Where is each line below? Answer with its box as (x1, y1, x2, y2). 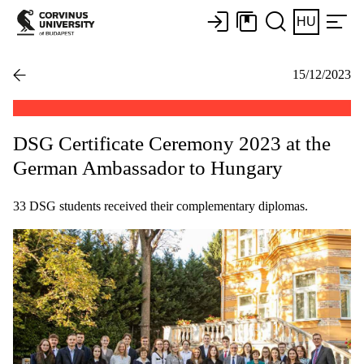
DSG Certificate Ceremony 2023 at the (13, 132, 331, 154)
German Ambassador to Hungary (13, 156, 283, 179)
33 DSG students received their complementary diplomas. (13, 198, 308, 213)
